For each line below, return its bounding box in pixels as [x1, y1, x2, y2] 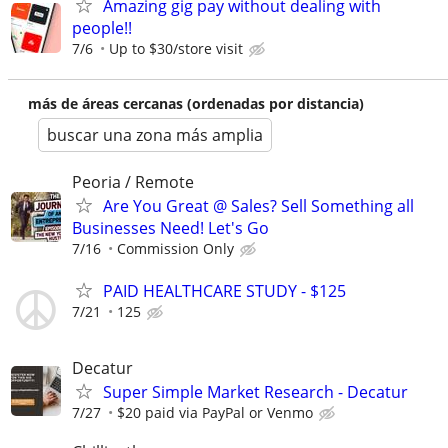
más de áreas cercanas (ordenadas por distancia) [28, 94, 364, 114]
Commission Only [117, 239, 234, 259]
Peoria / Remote [72, 171, 194, 194]
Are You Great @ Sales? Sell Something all [103, 195, 414, 218]
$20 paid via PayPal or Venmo [117, 402, 313, 422]
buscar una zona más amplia [47, 124, 263, 147]
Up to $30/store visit [109, 39, 243, 59]
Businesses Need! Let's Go [72, 217, 269, 240]
